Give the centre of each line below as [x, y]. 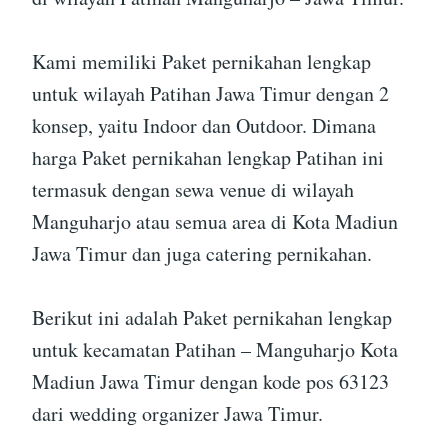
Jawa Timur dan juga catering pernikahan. [202, 254]
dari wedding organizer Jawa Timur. [177, 414]
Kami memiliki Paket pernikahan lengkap [201, 62]
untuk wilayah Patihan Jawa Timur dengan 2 [210, 94]
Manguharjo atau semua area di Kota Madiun [215, 222]
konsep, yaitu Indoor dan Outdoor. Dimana [204, 126]
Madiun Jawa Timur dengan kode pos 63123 [210, 382]
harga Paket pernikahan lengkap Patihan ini [208, 158]
